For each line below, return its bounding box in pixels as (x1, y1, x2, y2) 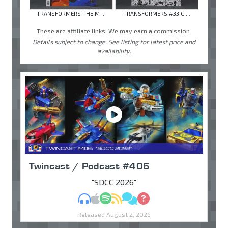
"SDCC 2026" (92, 177, 136, 187)
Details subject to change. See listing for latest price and (33, 38, 195, 46)
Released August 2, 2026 (77, 211, 151, 218)
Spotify (111, 193, 137, 203)
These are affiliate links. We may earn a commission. (37, 26, 191, 35)
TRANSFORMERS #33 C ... (123, 10, 190, 17)
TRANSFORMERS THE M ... (37, 10, 106, 17)
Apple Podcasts (99, 193, 157, 203)
